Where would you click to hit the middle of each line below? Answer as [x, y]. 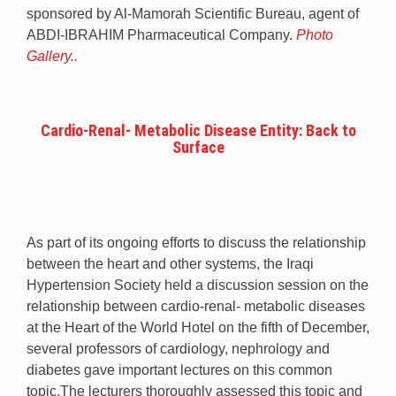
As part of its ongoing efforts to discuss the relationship [196, 242]
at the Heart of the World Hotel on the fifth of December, [198, 327]
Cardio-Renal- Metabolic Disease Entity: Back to [198, 130]
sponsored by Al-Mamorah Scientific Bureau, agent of [193, 13]
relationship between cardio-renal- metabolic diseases [196, 306]
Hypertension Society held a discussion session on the [198, 285]
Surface [198, 147]
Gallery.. [52, 56]
